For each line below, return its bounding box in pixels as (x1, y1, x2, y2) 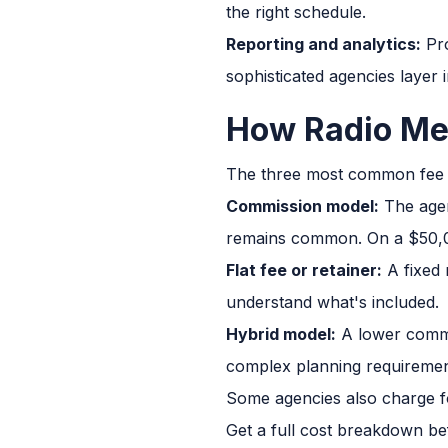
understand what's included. (226, 291, 439, 312)
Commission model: (226, 195, 379, 216)
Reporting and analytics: (226, 33, 421, 54)
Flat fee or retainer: (226, 259, 382, 280)
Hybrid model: (226, 323, 336, 344)
